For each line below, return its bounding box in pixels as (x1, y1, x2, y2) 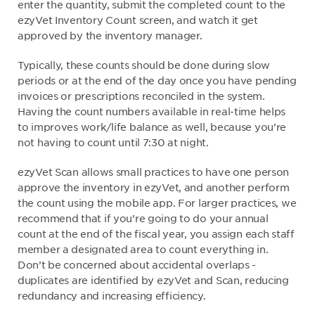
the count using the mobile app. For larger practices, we (18, 195, 297, 209)
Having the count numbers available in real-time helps (18, 104, 286, 117)
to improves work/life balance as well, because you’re (18, 120, 287, 133)
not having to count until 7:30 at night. (18, 135, 209, 148)
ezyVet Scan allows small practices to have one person (18, 165, 290, 178)
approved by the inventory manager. (18, 28, 202, 41)
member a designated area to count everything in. (18, 242, 269, 255)
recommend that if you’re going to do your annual (18, 211, 269, 224)
